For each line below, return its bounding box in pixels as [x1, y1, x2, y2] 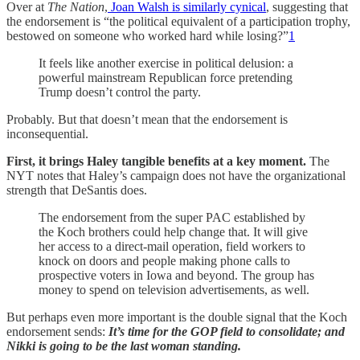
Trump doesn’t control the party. [39, 85, 201, 99]
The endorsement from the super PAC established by [39, 211, 305, 224]
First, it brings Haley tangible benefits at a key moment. [6, 154, 309, 168]
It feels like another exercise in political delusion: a [39, 56, 293, 70]
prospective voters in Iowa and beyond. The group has [39, 268, 314, 282]
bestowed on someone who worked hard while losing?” [6, 29, 288, 43]
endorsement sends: [6, 325, 108, 338]
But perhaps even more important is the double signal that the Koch [6, 310, 347, 324]
